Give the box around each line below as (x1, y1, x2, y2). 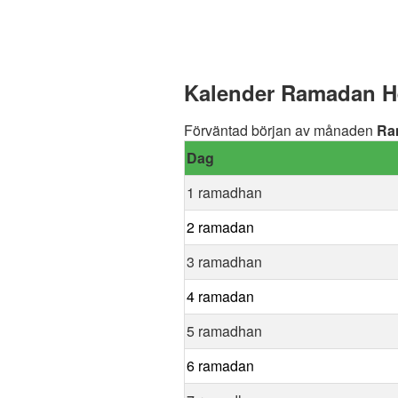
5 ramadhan (187, 321, 262, 342)
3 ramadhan (187, 251, 262, 273)
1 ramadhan (187, 182, 262, 203)
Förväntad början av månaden (184, 120, 377, 141)
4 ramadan (187, 286, 254, 307)
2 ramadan (187, 217, 254, 238)
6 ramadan (187, 355, 254, 377)
